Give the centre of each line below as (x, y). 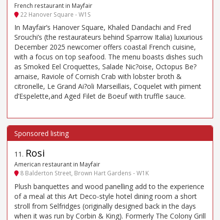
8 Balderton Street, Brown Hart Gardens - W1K (84, 173)
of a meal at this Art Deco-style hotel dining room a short (106, 196)
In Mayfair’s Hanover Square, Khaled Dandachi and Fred (103, 27)
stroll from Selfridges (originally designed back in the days (105, 206)
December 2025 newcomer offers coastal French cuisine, (105, 47)
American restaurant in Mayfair (57, 164)
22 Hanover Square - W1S (55, 14)
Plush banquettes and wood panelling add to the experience (109, 186)
